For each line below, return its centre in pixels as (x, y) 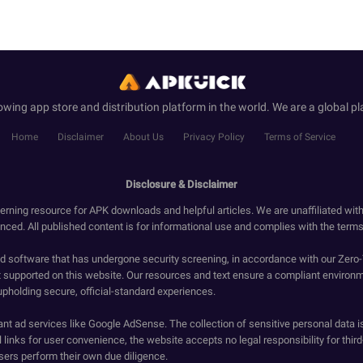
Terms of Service (300, 137)
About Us (143, 137)
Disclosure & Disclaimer (181, 184)
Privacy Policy (214, 137)
